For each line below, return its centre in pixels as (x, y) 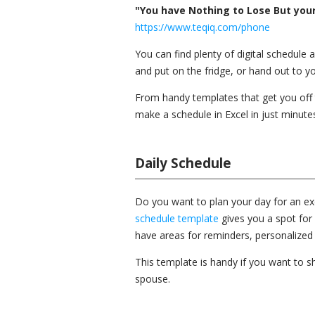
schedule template (177, 218)
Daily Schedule (183, 163)
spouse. (153, 279)
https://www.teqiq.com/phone (202, 27)
